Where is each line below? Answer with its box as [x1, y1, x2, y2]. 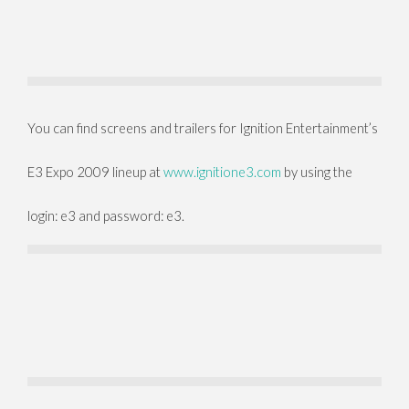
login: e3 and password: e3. [27, 208, 184, 225]
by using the [281, 164, 352, 181]
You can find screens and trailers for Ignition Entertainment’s [27, 121, 378, 137]
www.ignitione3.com [163, 164, 281, 181]
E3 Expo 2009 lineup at [27, 164, 163, 181]
